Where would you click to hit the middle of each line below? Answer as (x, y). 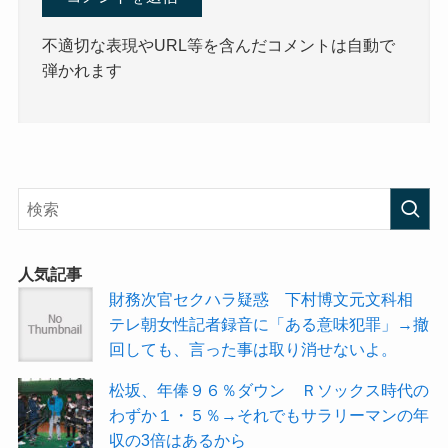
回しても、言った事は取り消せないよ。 (253, 349)
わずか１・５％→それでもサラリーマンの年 (269, 415)
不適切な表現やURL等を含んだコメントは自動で (219, 44)
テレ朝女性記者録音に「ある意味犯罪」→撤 (269, 324)
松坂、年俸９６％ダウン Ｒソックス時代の (269, 390)
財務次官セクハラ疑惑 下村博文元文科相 (269, 299)
